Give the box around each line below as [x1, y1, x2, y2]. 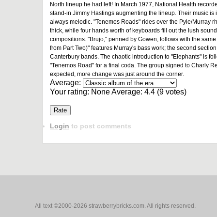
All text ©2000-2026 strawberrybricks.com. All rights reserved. [35, 202, 196, 209]
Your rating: [50, 88, 91, 96]
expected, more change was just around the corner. [50, 71, 184, 77]
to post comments [69, 122, 131, 130]
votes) [164, 88, 186, 96]
